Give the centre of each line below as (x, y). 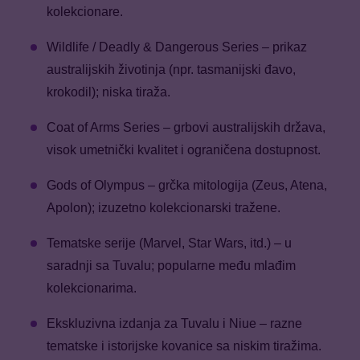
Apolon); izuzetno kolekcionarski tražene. (165, 208)
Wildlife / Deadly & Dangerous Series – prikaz (177, 47)
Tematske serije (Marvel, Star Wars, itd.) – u (169, 243)
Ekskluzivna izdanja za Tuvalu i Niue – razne (174, 324)
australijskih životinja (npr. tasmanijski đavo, (171, 70)
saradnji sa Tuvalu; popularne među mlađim (171, 266)
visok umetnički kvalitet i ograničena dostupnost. (185, 150)
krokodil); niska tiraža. (110, 92)
